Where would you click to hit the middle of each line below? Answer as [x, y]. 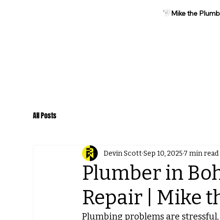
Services [192, 56]
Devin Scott [123, 153]
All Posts [45, 115]
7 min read [201, 153]
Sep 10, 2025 [163, 153]
